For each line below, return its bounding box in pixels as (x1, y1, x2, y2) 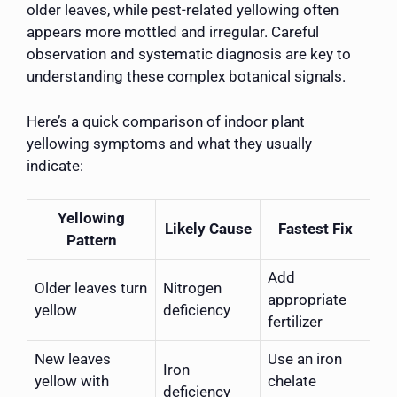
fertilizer (268, 313, 323, 331)
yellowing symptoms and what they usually (27, 134, 312, 152)
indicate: (27, 156, 83, 175)
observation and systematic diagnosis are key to (27, 45, 351, 64)
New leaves (35, 350, 111, 369)
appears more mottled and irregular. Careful (27, 23, 319, 42)
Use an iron (268, 350, 342, 369)
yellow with (35, 372, 109, 391)
